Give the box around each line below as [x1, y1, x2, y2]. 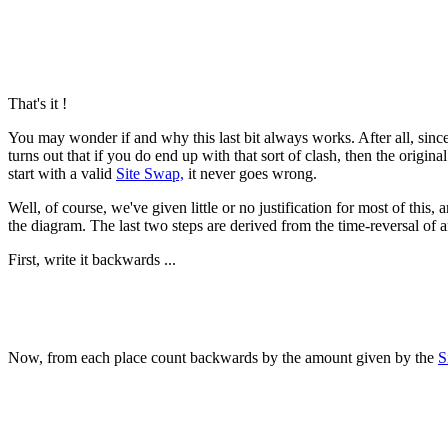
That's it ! [8, 94, 67, 112]
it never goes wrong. [184, 164, 317, 182]
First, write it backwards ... [8, 250, 176, 268]
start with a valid [8, 164, 116, 182]
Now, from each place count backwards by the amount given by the [8, 348, 438, 366]
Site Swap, [116, 164, 184, 182]
